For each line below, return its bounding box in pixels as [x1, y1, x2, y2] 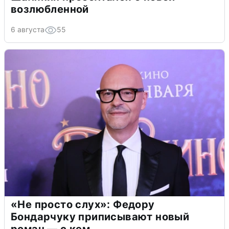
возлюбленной [11, 3, 89, 16]
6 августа [11, 25, 44, 34]
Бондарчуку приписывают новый [11, 211, 190, 223]
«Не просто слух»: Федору [11, 198, 155, 211]
